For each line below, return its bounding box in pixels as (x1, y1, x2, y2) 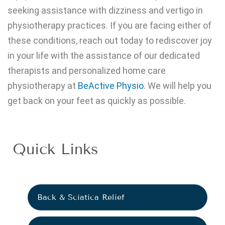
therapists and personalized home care (8, 65, 166, 76)
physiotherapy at (8, 80, 78, 91)
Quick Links (13, 140, 98, 158)
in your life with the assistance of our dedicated (8, 50, 200, 61)
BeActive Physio (78, 80, 144, 91)
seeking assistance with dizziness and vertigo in (8, 5, 203, 16)
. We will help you (144, 80, 211, 91)
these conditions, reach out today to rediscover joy (8, 35, 212, 46)
